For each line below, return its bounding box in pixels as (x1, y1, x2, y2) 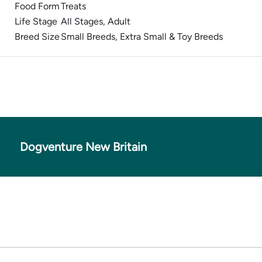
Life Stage (15, 16, 57, 27)
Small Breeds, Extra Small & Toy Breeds (61, 31, 223, 42)
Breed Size (15, 31, 60, 42)
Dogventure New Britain (20, 140, 147, 154)
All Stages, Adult (61, 16, 130, 27)
